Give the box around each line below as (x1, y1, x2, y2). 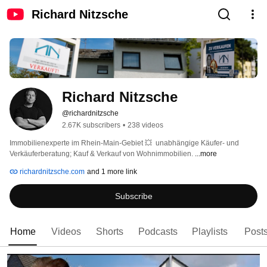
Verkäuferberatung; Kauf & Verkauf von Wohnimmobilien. (10, 150, 195, 159)
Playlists (192, 226, 228, 237)
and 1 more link (87, 167, 137, 176)
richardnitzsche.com (18, 167, 85, 176)
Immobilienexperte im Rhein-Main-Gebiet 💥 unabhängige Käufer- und (10, 139, 239, 148)
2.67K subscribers (62, 121, 120, 130)
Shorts (96, 226, 123, 237)
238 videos (128, 121, 163, 130)
